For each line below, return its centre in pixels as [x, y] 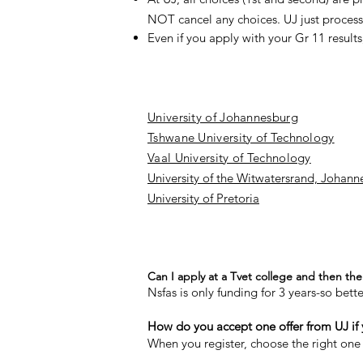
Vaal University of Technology [229, 158]
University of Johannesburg [223, 117]
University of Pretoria [203, 198]
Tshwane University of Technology [241, 137]
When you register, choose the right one [254, 343]
